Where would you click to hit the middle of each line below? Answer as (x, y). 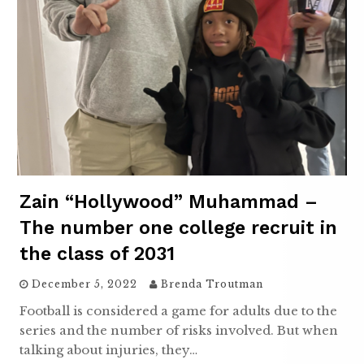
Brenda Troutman (212, 284)
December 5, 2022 (84, 284)
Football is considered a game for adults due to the (178, 310)
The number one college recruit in (178, 227)
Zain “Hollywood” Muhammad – (169, 201)
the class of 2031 (97, 253)
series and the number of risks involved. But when (179, 330)
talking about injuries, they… (108, 349)
